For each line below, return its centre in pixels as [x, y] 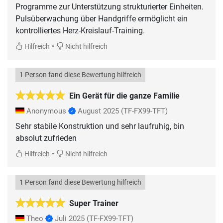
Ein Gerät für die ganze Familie [124, 96]
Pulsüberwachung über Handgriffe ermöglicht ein [102, 18]
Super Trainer [94, 203]
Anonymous [46, 111]
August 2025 [98, 111]
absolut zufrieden [46, 138]
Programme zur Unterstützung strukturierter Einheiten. [110, 6]
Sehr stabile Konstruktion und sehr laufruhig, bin [100, 126]
